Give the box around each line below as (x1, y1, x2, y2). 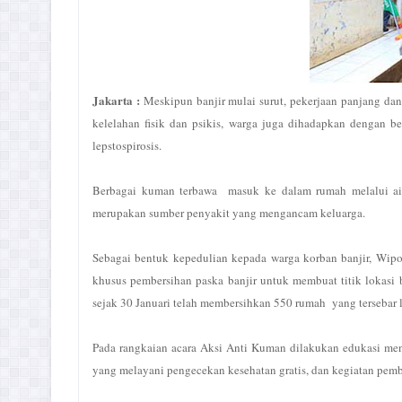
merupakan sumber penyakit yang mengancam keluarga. (92, 205, 365, 221)
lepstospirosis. (92, 137, 165, 153)
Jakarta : (92, 92, 144, 109)
